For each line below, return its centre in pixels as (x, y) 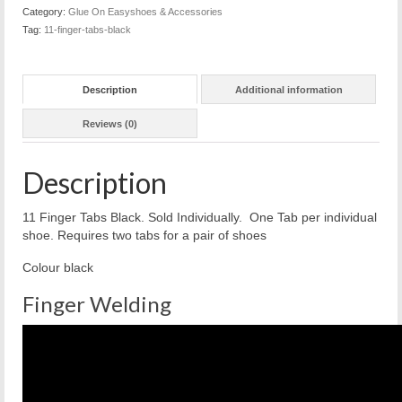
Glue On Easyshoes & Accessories (145, 12)
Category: (45, 12)
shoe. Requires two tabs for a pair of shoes (144, 235)
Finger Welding (97, 303)
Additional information (288, 89)
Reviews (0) (110, 123)
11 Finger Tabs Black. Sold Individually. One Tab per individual (200, 217)
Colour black (58, 267)
